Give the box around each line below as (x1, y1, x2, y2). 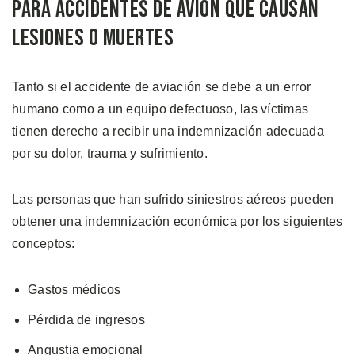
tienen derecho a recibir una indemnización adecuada (12, 124, 324, 139)
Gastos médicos (28, 283, 121, 297)
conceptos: (12, 237, 75, 251)
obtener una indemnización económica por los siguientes (12, 215, 343, 229)
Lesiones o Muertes (12, 24, 174, 53)
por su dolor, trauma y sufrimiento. (12, 147, 208, 161)
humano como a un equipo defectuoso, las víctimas (12, 102, 308, 116)
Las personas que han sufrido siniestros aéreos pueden (12, 193, 334, 207)
